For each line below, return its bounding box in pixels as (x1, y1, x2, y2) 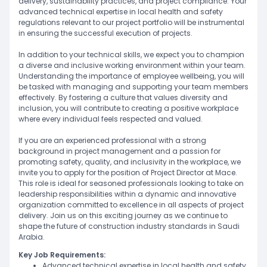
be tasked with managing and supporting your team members (18, 82, 249, 92)
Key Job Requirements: (18, 250, 105, 260)
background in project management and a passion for (18, 146, 221, 156)
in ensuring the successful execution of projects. (18, 28, 193, 38)
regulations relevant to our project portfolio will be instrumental (18, 17, 244, 27)
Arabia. (18, 232, 45, 242)
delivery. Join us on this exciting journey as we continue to (18, 210, 228, 221)
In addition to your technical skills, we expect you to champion (18, 49, 244, 60)
